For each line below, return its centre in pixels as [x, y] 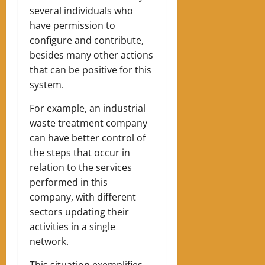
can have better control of [88, 138]
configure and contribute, [87, 40]
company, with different [83, 197]
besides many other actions [91, 55]
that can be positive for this [91, 70]
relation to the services [81, 167]
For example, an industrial [88, 108]
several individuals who [81, 10]
